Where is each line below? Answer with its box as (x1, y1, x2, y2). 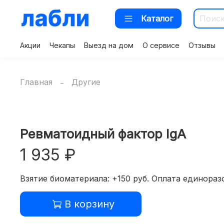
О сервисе (142, 41, 179, 50)
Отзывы (188, 41, 215, 50)
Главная (20, 76, 52, 87)
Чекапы (49, 41, 75, 50)
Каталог (141, 13, 173, 23)
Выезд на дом (84, 41, 133, 50)
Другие (71, 76, 100, 87)
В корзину (64, 198, 115, 210)
